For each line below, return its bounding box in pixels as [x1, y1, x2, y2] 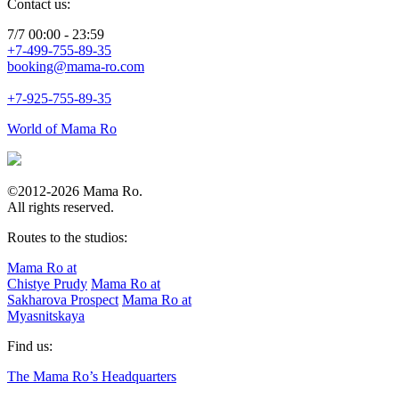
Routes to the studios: [7, 229, 127, 245]
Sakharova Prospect [7, 291, 118, 307]
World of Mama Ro [7, 120, 117, 136]
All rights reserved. [7, 199, 114, 215]
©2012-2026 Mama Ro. [7, 183, 142, 199]
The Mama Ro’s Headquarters [7, 368, 176, 384]
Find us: [7, 338, 53, 354]
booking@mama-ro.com [7, 58, 144, 74]
